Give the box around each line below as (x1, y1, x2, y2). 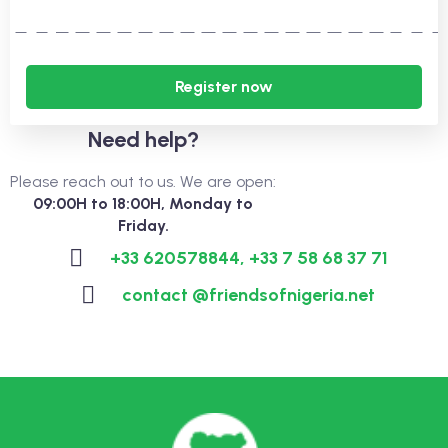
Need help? (87, 126, 199, 153)
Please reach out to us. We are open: (10, 172, 276, 191)
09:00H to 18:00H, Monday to (33, 194, 253, 213)
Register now (175, 77, 273, 96)
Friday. (117, 216, 169, 235)
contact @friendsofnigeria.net (122, 284, 375, 306)
